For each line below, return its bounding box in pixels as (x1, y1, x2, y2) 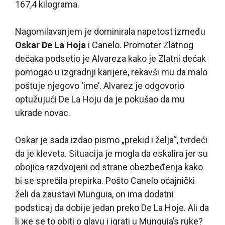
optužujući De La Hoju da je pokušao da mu (15, 94, 185, 105)
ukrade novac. (15, 107, 70, 119)
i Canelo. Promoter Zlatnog (86, 40, 193, 51)
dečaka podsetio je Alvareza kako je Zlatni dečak (15, 53, 206, 64)
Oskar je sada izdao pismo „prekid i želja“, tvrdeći (15, 135, 207, 146)
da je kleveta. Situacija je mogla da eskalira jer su (15, 148, 208, 159)
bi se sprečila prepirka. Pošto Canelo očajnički (15, 175, 195, 186)
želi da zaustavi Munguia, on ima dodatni (15, 189, 174, 200)
